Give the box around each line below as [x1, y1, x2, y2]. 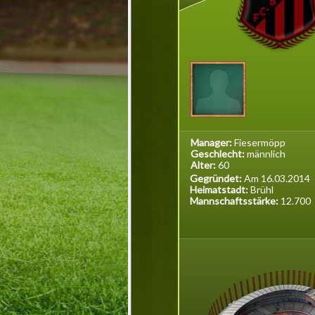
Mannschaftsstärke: [190, 195, 281, 207]
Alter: [191, 159, 218, 171]
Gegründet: [190, 172, 244, 184]
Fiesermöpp [234, 136, 285, 148]
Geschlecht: [191, 148, 247, 160]
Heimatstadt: [190, 184, 250, 195]
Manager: [191, 136, 234, 148]
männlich [247, 148, 285, 160]
